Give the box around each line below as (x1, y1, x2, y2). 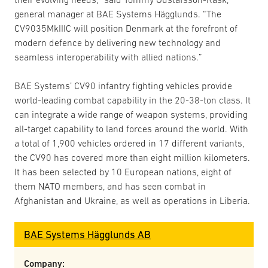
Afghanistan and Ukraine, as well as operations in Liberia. (14, 195, 250, 206)
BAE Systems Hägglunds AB (24, 229, 151, 241)
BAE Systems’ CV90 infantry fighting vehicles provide (14, 80, 232, 92)
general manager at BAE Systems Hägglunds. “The (14, 8, 221, 20)
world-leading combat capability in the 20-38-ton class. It (14, 95, 251, 106)
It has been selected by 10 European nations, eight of (14, 166, 232, 178)
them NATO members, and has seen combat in (14, 181, 206, 192)
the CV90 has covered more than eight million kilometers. (14, 152, 250, 163)
